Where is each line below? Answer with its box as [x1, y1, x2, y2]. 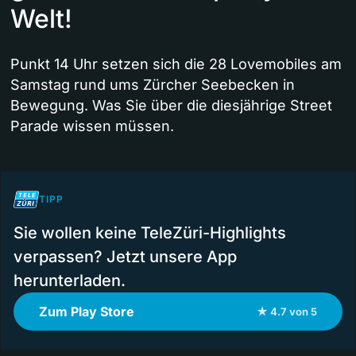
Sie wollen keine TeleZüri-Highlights [14, 223, 286, 243]
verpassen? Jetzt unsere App [14, 247, 237, 267]
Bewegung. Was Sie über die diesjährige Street [10, 97, 332, 114]
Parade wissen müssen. [10, 118, 174, 135]
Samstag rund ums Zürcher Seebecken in [10, 76, 295, 94]
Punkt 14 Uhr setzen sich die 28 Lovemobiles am [10, 56, 342, 73]
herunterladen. [14, 271, 126, 291]
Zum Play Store [39, 304, 134, 320]
